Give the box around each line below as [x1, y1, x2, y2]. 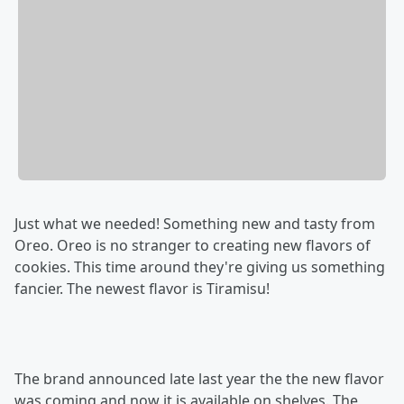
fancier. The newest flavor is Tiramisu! [14, 279, 270, 299]
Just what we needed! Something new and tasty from [14, 214, 375, 234]
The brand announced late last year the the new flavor [14, 369, 384, 390]
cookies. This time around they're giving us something [14, 257, 385, 278]
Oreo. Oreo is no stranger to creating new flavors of [14, 235, 371, 256]
